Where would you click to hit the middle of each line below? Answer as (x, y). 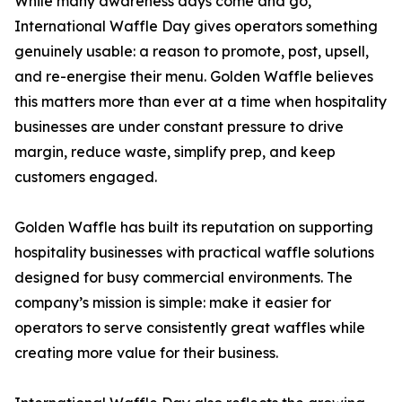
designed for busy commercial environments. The (184, 278)
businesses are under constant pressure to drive (179, 127)
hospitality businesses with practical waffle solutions (194, 253)
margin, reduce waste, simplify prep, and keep (175, 152)
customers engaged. (86, 177)
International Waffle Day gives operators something (196, 26)
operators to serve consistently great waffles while (190, 328)
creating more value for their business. (146, 353)
